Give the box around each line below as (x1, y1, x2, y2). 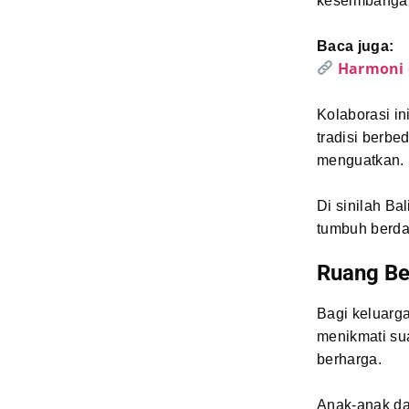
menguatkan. (317, 152, 404, 168)
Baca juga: (317, 37, 394, 54)
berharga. (317, 351, 382, 367)
